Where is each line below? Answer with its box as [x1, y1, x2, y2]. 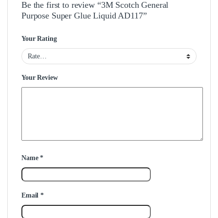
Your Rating [21, 35, 57, 42]
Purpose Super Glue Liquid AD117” [21, 10, 147, 20]
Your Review [21, 74, 58, 82]
